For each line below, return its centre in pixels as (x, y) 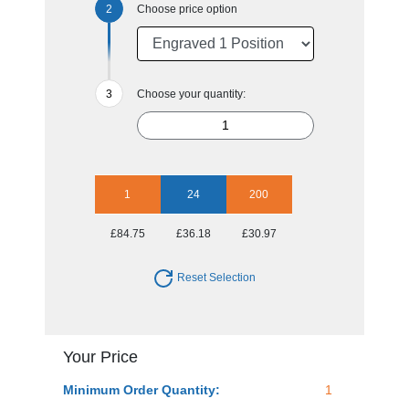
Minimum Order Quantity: (141, 389)
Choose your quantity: (191, 94)
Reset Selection (215, 277)
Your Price (100, 357)
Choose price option (187, 9)
